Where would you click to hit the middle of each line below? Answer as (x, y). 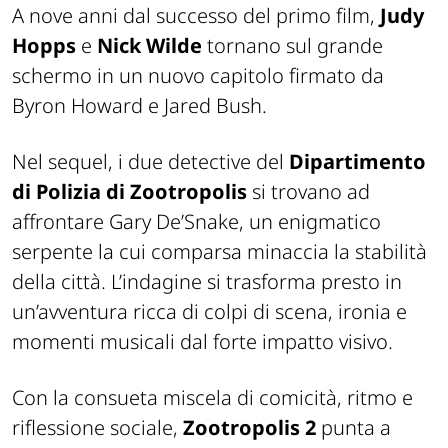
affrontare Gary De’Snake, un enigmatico (196, 221)
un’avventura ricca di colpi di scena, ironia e (209, 311)
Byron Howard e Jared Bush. (139, 105)
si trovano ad (308, 191)
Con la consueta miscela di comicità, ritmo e (212, 397)
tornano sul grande (292, 45)
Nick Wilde (149, 45)
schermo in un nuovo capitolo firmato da (198, 75)
